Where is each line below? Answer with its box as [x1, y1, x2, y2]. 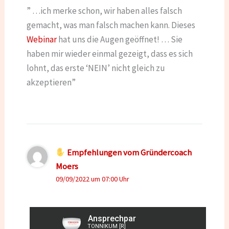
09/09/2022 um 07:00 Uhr [56, 174, 130, 184]
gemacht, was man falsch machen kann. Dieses [26, 19, 195, 31]
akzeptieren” [26, 76, 76, 88]
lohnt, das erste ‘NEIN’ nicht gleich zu [26, 62, 165, 74]
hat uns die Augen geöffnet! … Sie [56, 33, 182, 45]
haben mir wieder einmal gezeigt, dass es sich [26, 48, 193, 59]
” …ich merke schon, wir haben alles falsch [26, 5, 182, 16]
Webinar [26, 33, 57, 45]
